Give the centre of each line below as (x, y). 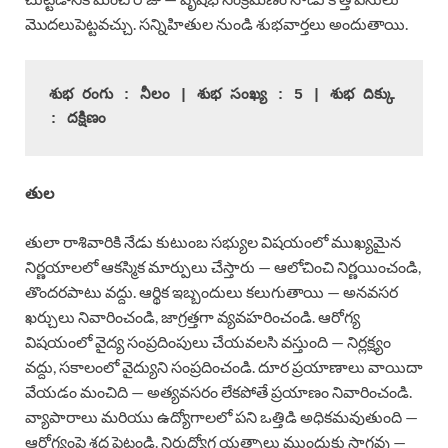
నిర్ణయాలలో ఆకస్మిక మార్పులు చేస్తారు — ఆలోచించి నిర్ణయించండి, (223, 266)
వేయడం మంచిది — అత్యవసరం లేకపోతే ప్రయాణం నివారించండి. (218, 391)
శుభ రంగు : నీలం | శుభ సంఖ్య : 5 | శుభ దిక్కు (221, 95)
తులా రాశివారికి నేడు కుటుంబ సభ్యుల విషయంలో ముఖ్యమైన (213, 241)
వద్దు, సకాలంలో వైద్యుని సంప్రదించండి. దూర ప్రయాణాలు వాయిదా (224, 366)
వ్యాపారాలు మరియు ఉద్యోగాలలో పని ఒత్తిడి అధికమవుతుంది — (221, 416)
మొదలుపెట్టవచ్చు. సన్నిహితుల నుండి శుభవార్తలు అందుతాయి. (216, 23)
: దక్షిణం (77, 119)
